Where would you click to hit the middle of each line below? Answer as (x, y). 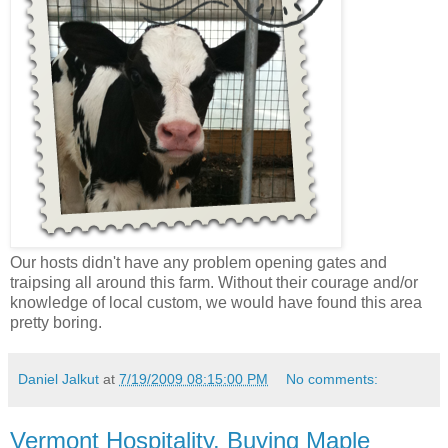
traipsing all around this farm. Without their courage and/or (214, 283)
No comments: (332, 379)
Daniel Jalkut (58, 379)
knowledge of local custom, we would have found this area (216, 303)
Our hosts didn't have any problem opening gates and (198, 263)
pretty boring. (56, 323)
